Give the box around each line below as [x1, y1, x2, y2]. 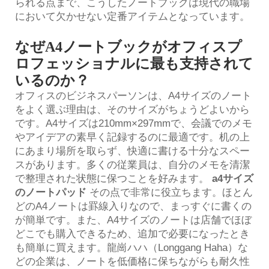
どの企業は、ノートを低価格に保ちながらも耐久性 [15, 255, 250, 267]
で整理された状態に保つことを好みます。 [15, 172, 212, 184]
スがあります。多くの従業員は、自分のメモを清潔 [15, 159, 250, 171]
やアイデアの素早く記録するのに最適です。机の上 [15, 131, 250, 143]
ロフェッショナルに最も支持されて [15, 55, 253, 71]
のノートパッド [15, 186, 89, 198]
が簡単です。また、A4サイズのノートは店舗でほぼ [15, 214, 252, 226]
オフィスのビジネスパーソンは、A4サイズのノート [15, 89, 252, 101]
